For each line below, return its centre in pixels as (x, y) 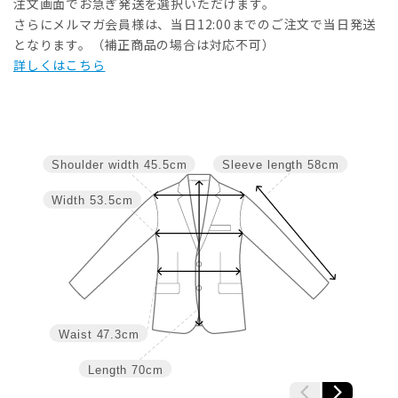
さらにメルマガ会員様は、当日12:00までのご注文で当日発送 (195, 24)
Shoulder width (95, 166)
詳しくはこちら (60, 65)
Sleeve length (262, 166)
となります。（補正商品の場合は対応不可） (144, 45)
